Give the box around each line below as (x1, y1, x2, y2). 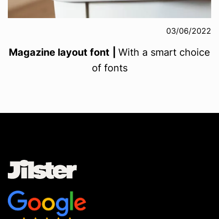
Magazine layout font (9, 46, 109, 58)
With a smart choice (118, 46, 210, 58)
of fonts (91, 62, 128, 74)
